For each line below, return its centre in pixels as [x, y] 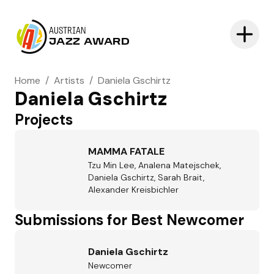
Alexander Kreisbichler [133, 190]
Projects [44, 120]
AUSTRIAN [68, 31]
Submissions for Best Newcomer [129, 220]
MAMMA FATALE [126, 151]
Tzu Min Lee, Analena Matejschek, [154, 165]
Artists [69, 80]
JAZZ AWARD [90, 42]
